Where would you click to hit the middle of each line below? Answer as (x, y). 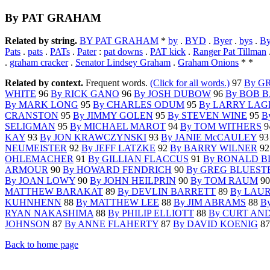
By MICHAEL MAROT (118, 127)
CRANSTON (32, 116)
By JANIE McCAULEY (209, 137)
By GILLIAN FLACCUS (138, 159)
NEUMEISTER (36, 148)
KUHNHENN (33, 202)
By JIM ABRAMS (210, 202)
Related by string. (41, 41)
